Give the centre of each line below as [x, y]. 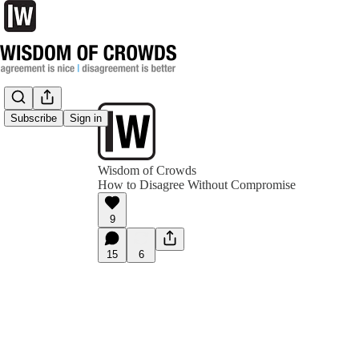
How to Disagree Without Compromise [197, 185]
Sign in [86, 119]
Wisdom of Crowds [147, 170]
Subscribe [34, 119]
